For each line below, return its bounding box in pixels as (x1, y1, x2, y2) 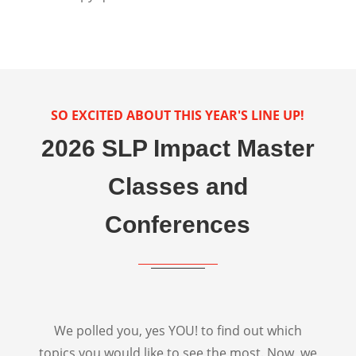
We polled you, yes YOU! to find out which (53, 321, 302, 339)
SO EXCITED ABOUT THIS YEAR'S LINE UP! (51, 106, 305, 124)
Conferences (105, 211, 251, 238)
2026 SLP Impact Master (41, 134, 315, 161)
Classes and (107, 172, 248, 199)
